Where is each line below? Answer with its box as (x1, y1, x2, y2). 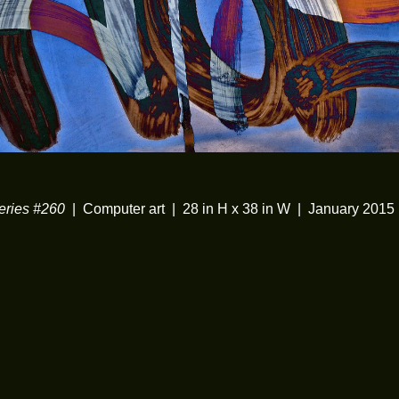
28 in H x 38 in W (182, 201, 290, 216)
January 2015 (307, 201, 395, 216)
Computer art (82, 201, 165, 216)
